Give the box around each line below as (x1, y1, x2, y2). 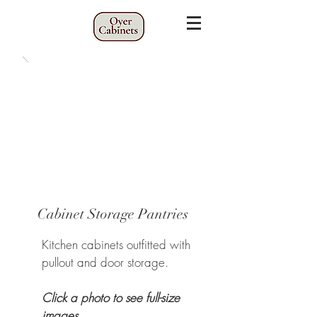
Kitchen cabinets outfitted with (42, 236, 190, 253)
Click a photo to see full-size (42, 289, 180, 306)
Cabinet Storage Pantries (37, 205, 188, 223)
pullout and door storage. (42, 254, 168, 270)
